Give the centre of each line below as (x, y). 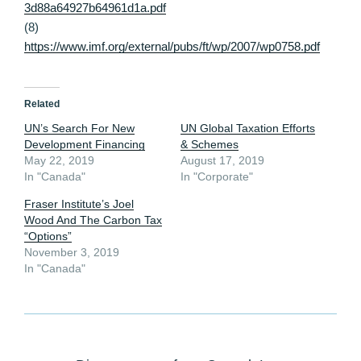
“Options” (48, 236)
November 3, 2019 (72, 252)
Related (42, 104)
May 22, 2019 (59, 160)
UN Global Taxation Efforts (248, 128)
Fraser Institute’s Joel (79, 203)
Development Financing (85, 144)
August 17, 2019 (222, 160)
